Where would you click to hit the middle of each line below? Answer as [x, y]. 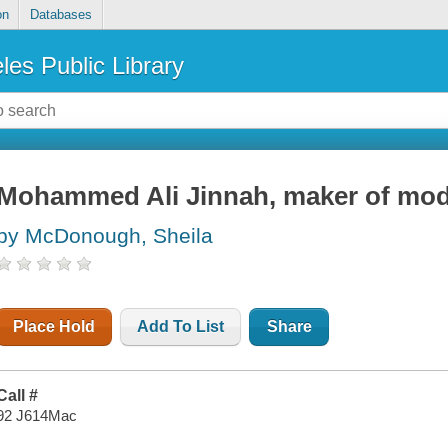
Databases [60, 15]
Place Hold [54, 327]
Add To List [181, 327]
